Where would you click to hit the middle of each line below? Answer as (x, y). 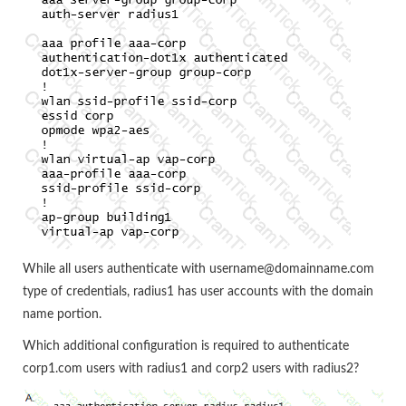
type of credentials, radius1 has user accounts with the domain (198, 291)
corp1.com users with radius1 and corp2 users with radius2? (191, 368)
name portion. (62, 314)
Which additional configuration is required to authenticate (186, 346)
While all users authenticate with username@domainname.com (198, 269)
